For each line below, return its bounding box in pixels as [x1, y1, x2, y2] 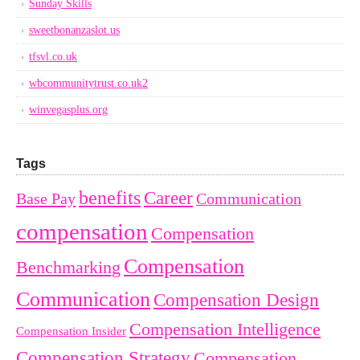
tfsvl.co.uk [29, 51, 77, 63]
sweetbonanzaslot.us [29, 24, 120, 36]
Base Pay [16, 190, 76, 207]
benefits [79, 187, 141, 208]
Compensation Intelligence [129, 320, 321, 339]
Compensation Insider [16, 325, 126, 337]
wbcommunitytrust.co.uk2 [29, 77, 148, 89]
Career [144, 187, 193, 208]
